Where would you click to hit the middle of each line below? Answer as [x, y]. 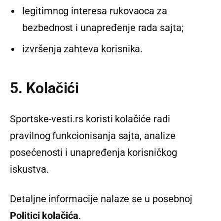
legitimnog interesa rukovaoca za [95, 11]
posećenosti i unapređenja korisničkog [93, 152]
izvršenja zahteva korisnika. [83, 49]
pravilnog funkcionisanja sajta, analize [93, 135]
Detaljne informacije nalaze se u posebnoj [101, 199]
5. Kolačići [45, 88]
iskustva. [29, 169]
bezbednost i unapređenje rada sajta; [103, 27]
